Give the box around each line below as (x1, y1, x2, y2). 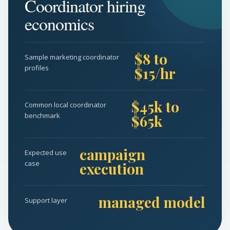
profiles (25, 63, 49, 72)
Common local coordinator (25, 100, 106, 109)
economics (25, 12, 94, 35)
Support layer (25, 196, 67, 205)
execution (80, 159, 144, 178)
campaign (80, 145, 146, 164)
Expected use (25, 148, 67, 157)
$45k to (131, 97, 179, 116)
